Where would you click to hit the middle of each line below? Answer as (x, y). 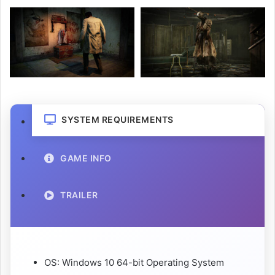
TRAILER (79, 195)
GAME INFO (86, 158)
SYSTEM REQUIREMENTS (118, 120)
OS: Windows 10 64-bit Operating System (134, 263)
